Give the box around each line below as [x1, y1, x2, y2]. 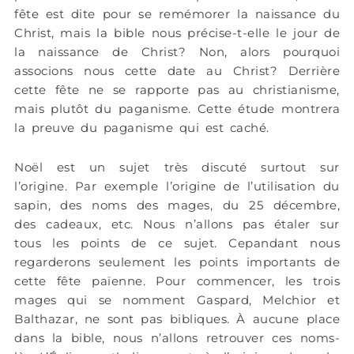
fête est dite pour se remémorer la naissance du [14, 6, 340, 21]
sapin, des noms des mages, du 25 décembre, [14, 197, 340, 213]
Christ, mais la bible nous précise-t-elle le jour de [14, 24, 340, 40]
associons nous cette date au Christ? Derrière [14, 62, 340, 78]
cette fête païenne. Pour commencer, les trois [14, 273, 340, 288]
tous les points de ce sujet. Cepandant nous [14, 235, 340, 250]
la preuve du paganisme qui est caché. [14, 119, 269, 135]
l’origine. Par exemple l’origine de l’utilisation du [14, 178, 340, 194]
